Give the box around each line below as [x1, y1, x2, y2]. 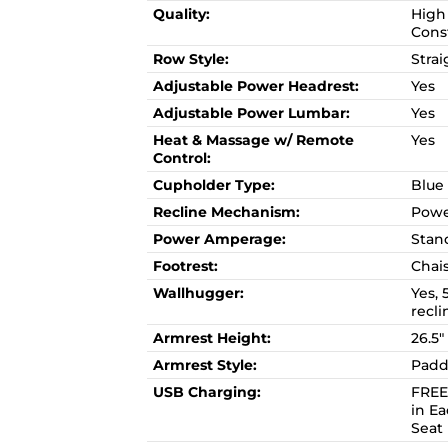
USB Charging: [152, 382, 261, 401]
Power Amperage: [152, 229, 286, 248]
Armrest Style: [152, 355, 257, 374]
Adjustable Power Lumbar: [152, 103, 350, 122]
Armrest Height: [152, 328, 271, 347]
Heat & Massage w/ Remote [152, 130, 354, 149]
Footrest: [152, 256, 218, 275]
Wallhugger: [152, 283, 244, 302]
